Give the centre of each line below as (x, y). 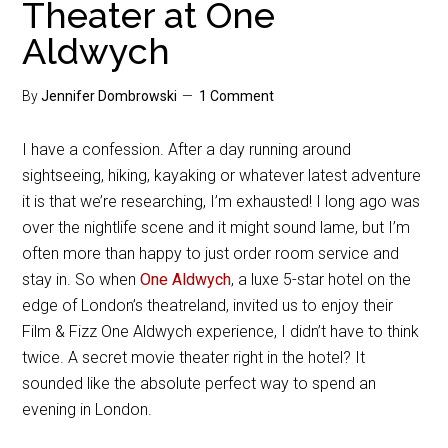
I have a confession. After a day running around (187, 149)
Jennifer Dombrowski (109, 96)
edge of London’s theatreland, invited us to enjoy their (208, 305)
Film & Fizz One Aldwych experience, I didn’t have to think (221, 331)
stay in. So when (81, 279)
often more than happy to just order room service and (211, 253)
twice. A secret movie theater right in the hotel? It (194, 357)
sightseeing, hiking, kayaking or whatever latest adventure (222, 175)
